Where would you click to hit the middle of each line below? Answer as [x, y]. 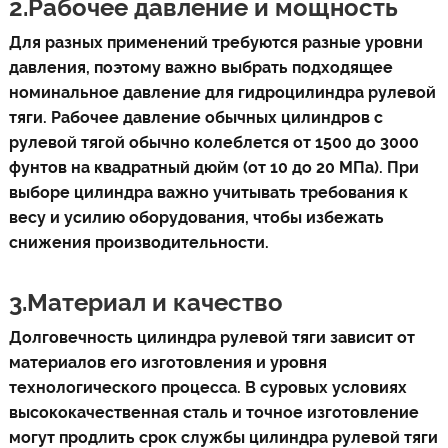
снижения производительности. [138, 242]
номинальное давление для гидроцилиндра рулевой [222, 92]
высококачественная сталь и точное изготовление [213, 412]
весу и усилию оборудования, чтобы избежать [196, 217]
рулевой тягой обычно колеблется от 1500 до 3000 [213, 142]
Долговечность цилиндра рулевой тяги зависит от [211, 337]
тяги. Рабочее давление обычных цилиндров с [195, 117]
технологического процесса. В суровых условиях [207, 387]
